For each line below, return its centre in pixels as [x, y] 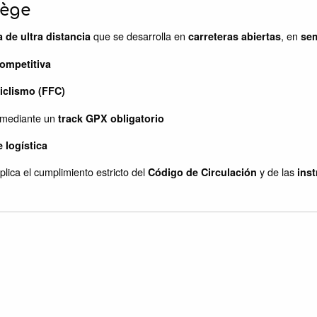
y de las [277, 172]
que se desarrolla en [139, 36]
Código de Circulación [202, 172]
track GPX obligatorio [111, 118]
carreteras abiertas [235, 36]
